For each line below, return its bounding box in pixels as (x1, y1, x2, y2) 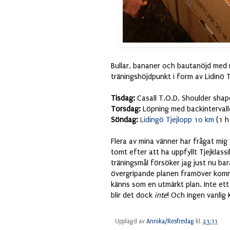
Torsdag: (111, 104, 143, 113)
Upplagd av (115, 218, 146, 225)
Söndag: (111, 115, 138, 124)
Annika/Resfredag (146, 218, 194, 225)
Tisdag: (111, 93, 135, 103)
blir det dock (111, 190, 155, 200)
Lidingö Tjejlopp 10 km (140, 115, 214, 124)
